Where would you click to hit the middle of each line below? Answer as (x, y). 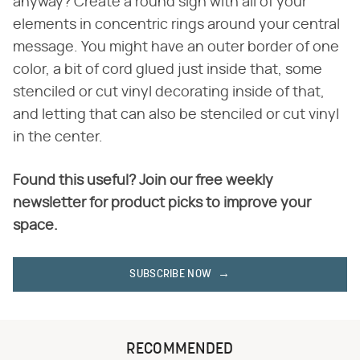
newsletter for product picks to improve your (162, 204)
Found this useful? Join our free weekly (143, 181)
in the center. (58, 138)
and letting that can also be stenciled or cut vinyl (176, 115)
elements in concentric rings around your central (176, 25)
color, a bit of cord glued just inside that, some (168, 70)
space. (35, 226)
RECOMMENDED (180, 350)
